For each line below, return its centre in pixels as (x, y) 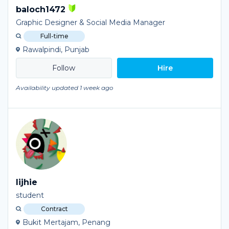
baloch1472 (41, 9)
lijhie (27, 182)
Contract (54, 209)
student (30, 195)
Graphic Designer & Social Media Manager (90, 22)
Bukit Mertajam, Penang (66, 222)
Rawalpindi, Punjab (56, 50)
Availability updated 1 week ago (65, 88)
